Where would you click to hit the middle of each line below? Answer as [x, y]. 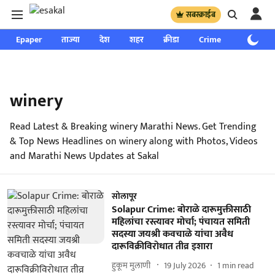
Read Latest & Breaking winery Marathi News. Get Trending [133, 127]
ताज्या [71, 40]
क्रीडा [171, 40]
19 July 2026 [184, 265]
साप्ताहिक [256, 40]
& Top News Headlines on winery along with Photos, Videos [134, 141]
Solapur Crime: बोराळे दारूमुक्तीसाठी [181, 210]
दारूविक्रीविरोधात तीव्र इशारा [162, 246]
